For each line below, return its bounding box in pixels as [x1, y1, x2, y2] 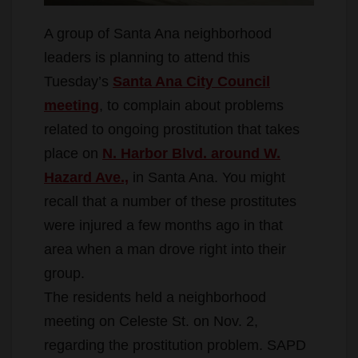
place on [44, 145, 102, 162]
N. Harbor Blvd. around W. [102, 145, 280, 162]
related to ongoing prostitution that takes [44, 121, 300, 138]
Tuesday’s [44, 74, 113, 90]
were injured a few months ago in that [44, 217, 283, 234]
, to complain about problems [99, 97, 284, 114]
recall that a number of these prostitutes [44, 193, 296, 210]
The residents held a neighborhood [44, 289, 266, 306]
